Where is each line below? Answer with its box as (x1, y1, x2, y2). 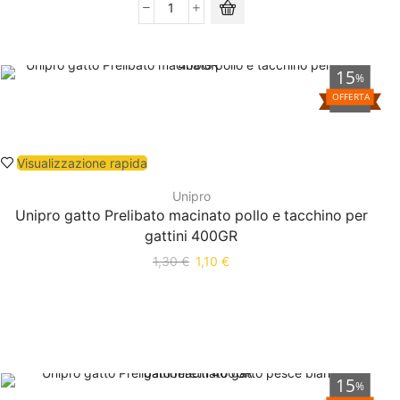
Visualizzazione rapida (17, 155, 147, 171)
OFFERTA (331, 90, 370, 104)
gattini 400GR (145, 228, 237, 246)
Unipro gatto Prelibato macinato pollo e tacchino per (14, 207, 368, 225)
